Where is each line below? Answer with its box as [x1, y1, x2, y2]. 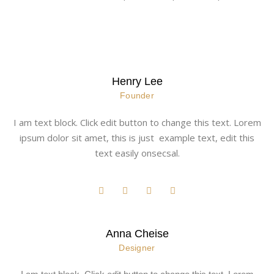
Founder [119, 90, 155, 100]
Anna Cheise [105, 227, 169, 240]
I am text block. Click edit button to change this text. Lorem [13, 116, 261, 128]
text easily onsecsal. [94, 146, 180, 159]
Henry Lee [111, 75, 163, 87]
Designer [119, 242, 155, 253]
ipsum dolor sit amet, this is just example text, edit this [20, 131, 254, 144]
